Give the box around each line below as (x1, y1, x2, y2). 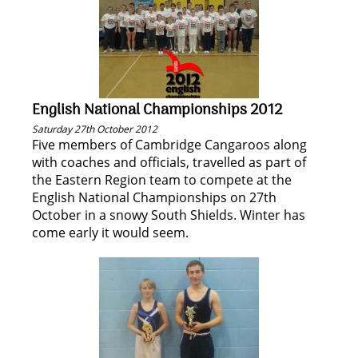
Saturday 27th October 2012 (32, 122, 157, 136)
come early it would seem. (32, 224, 189, 241)
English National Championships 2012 (32, 98, 282, 122)
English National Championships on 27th (32, 189, 276, 206)
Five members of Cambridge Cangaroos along (32, 136, 307, 153)
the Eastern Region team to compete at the (32, 171, 292, 189)
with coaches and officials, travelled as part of (32, 153, 306, 171)
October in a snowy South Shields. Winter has (32, 206, 305, 224)
